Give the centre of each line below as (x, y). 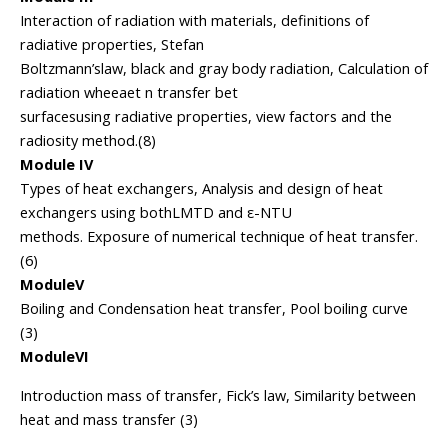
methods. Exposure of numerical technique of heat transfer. (219, 236)
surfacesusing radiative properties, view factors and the (206, 116)
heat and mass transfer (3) (109, 419)
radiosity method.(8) (88, 140)
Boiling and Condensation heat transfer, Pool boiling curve (214, 308)
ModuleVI (54, 356)
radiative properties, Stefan (112, 44)
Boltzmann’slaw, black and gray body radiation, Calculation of (224, 68)
